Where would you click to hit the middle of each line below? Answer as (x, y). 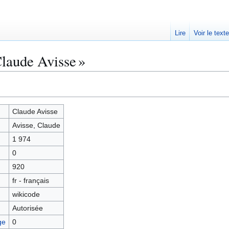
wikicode (26, 194)
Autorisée (27, 208)
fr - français (30, 180)
